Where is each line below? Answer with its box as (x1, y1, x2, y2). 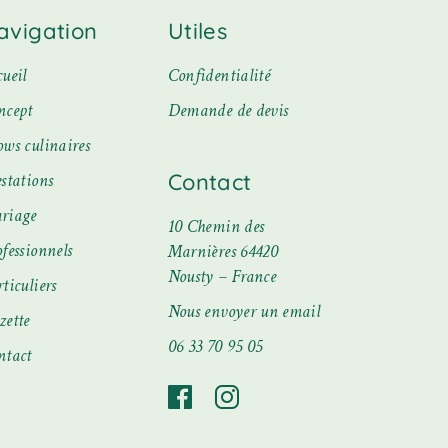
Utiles (167, 16, 228, 45)
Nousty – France (167, 264, 277, 288)
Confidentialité (167, 63, 271, 87)
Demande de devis (167, 98, 289, 122)
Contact (167, 167, 252, 196)
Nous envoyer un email (167, 299, 321, 323)
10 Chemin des (167, 214, 265, 238)
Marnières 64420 (167, 239, 279, 263)
